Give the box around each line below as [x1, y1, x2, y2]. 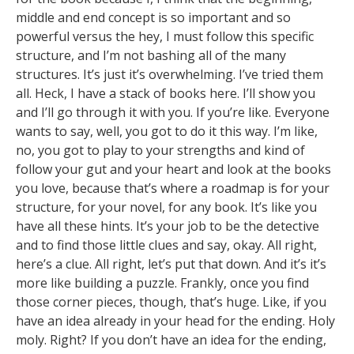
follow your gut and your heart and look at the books [16, 160, 331, 179]
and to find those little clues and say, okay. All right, [16, 236, 317, 254]
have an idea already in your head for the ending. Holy [16, 312, 335, 330]
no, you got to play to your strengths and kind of [16, 141, 305, 160]
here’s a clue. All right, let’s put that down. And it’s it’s [16, 255, 326, 273]
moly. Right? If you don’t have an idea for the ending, [16, 331, 326, 349]
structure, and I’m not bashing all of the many [16, 47, 286, 65]
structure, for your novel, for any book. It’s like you [16, 198, 317, 217]
